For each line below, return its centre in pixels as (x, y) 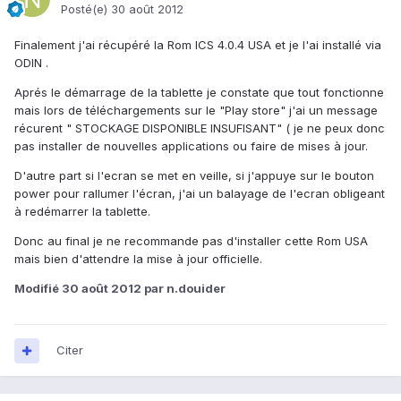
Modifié (38, 289)
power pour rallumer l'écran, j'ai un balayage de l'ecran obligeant (200, 194)
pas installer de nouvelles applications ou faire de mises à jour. (191, 146)
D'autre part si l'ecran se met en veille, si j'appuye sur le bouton (194, 176)
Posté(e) (86, 9)
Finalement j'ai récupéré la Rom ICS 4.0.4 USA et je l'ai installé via (198, 45)
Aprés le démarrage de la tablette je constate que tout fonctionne (199, 93)
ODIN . (31, 63)
